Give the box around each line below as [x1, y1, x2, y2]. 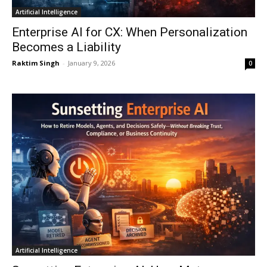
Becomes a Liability [12, 40, 121, 54]
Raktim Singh [12, 58, 60, 67]
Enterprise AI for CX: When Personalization [12, 25, 247, 39]
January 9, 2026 [68, 58, 115, 67]
